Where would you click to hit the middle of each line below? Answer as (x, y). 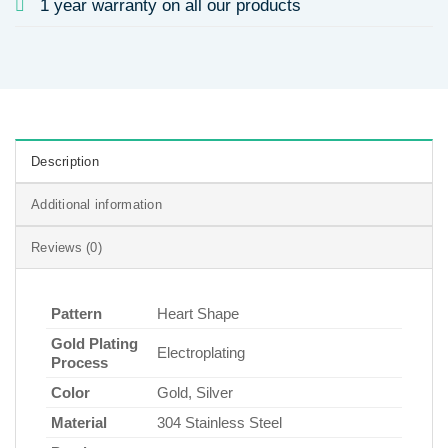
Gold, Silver (195, 392)
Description (65, 161)
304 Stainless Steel (219, 422)
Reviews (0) (66, 247)
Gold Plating (94, 343)
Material (79, 422)
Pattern (76, 313)
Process (79, 362)
